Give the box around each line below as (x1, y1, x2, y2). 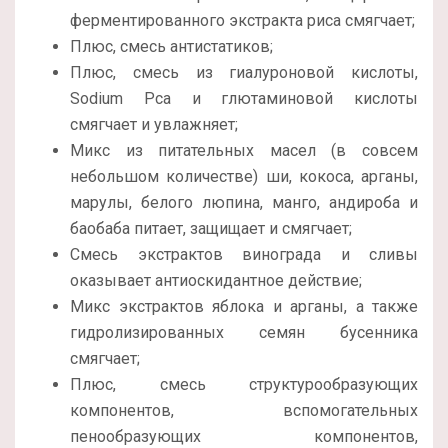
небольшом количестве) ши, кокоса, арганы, (70, 167, 418, 187)
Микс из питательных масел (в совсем (70, 141, 418, 161)
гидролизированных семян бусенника (70, 323, 418, 343)
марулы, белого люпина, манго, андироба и (70, 193, 418, 213)
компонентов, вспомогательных (70, 401, 418, 421)
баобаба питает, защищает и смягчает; (70, 219, 352, 239)
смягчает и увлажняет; (70, 115, 238, 135)
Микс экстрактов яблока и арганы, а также (70, 297, 418, 317)
